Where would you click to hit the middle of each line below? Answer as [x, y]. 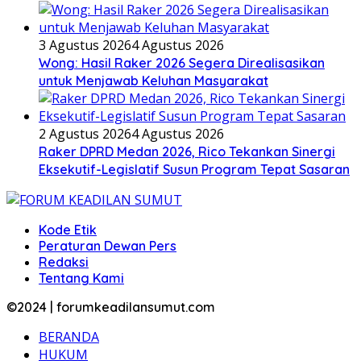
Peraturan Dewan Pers [108, 246]
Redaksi [64, 262]
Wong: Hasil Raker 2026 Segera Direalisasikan [182, 63]
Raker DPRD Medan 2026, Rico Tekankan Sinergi [187, 152]
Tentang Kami [81, 278]
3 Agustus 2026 [85, 46]
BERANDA [69, 337]
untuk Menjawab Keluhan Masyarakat [154, 81]
